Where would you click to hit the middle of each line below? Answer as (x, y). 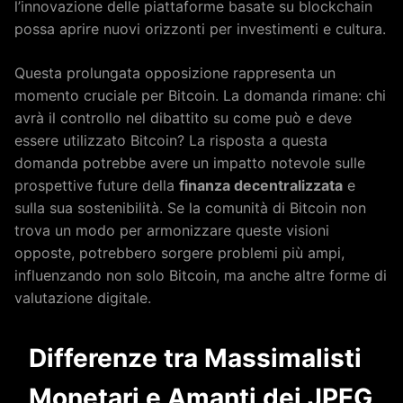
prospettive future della (97, 185)
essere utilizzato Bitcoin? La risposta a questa (171, 140)
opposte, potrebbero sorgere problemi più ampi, (179, 253)
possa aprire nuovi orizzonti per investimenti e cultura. (200, 29)
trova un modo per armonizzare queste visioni (172, 230)
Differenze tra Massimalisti (195, 358)
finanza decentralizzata (261, 185)
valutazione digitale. (83, 298)
